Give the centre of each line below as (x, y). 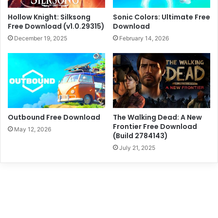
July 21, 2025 (137, 147)
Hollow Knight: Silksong (49, 17)
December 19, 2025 (41, 38)
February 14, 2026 (144, 38)
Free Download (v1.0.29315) (56, 26)
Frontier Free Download (155, 126)
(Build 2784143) (140, 136)
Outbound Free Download (54, 117)
